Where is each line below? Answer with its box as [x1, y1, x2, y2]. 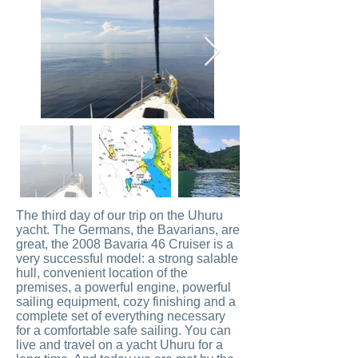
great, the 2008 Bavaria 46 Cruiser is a [16, 237, 233, 251]
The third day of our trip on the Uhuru [16, 209, 223, 222]
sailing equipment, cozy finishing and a [16, 295, 236, 308]
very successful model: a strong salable [16, 252, 238, 265]
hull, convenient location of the [16, 266, 188, 280]
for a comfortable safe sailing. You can [16, 324, 231, 337]
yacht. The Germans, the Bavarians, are [16, 223, 240, 237]
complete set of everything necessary [16, 309, 225, 323]
